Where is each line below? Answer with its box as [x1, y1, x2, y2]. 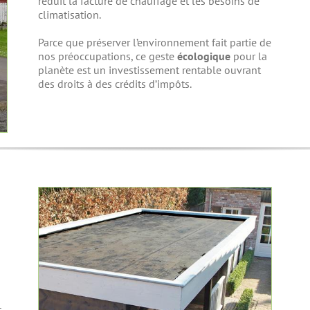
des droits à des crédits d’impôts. [38, 77, 192, 91]
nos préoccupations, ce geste [38, 49, 178, 64]
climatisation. [38, 8, 102, 22]
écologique [177, 49, 231, 64]
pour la [230, 49, 268, 64]
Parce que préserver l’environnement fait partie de [38, 35, 272, 50]
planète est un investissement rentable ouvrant [38, 63, 262, 77]
